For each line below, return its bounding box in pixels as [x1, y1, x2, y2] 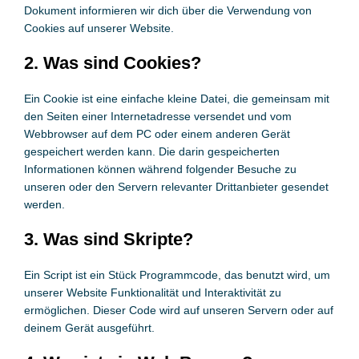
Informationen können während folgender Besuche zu [23, 163, 296, 175]
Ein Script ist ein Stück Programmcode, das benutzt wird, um [23, 268, 330, 281]
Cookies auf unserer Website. [23, 22, 174, 34]
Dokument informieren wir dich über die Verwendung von [23, 4, 312, 17]
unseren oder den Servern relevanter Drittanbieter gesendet [23, 180, 329, 193]
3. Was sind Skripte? [23, 229, 193, 249]
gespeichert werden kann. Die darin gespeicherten [23, 145, 280, 158]
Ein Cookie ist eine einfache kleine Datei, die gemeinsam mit [23, 92, 329, 105]
